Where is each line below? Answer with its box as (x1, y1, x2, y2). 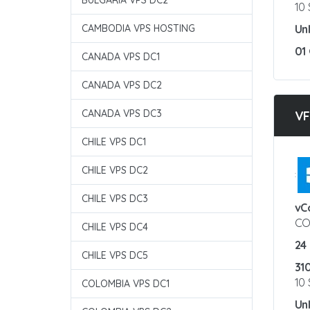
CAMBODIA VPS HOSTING (82, 22, 195, 35)
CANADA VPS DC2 (82, 79, 162, 91)
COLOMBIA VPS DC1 (82, 277, 170, 290)
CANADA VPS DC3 (82, 107, 162, 120)
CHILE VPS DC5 (82, 249, 148, 262)
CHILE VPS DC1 (82, 136, 146, 148)
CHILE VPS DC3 (82, 192, 148, 205)
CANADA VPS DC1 (82, 51, 160, 63)
